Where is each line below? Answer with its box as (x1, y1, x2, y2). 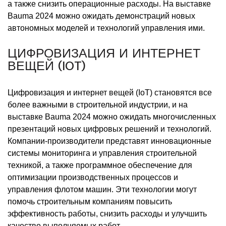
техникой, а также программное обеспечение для (8, 161, 192, 170)
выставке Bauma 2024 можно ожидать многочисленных (8, 112, 216, 122)
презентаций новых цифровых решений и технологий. (8, 125, 211, 134)
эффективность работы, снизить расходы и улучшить (8, 209, 207, 218)
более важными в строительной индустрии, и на (8, 100, 188, 109)
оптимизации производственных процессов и (8, 173, 178, 182)
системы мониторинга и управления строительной (8, 149, 197, 158)
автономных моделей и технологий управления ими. (8, 24, 205, 33)
